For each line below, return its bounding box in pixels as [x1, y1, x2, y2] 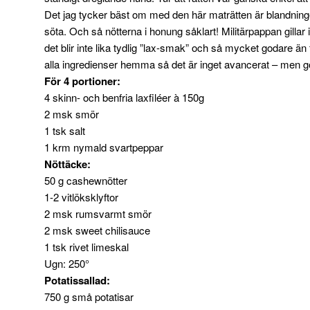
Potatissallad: [44, 273, 110, 289]
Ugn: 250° [44, 256, 89, 271]
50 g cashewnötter [44, 173, 127, 188]
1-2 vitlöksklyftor [44, 190, 118, 205]
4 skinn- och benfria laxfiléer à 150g [44, 90, 204, 105]
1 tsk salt [44, 123, 85, 138]
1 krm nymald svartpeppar [44, 140, 163, 155]
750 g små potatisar [44, 289, 134, 304]
